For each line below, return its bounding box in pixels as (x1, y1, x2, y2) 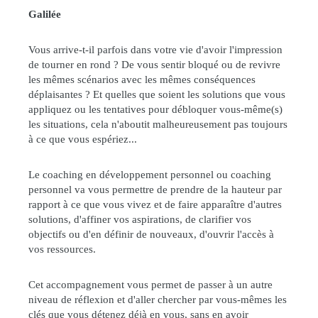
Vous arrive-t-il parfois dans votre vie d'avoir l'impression (28, 43, 283, 55)
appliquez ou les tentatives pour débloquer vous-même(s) (28, 103, 283, 115)
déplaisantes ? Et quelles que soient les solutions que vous (28, 88, 285, 100)
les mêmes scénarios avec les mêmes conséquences (28, 73, 256, 85)
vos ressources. (28, 243, 96, 255)
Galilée (28, 8, 61, 20)
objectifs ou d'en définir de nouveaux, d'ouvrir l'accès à (28, 228, 274, 240)
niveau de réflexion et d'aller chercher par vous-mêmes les (28, 293, 287, 305)
